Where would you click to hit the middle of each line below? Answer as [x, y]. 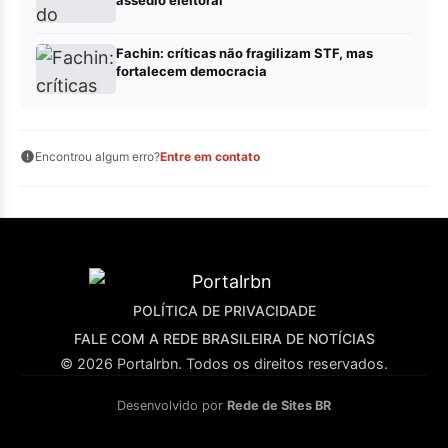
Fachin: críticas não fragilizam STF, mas [244, 53]
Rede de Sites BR [279, 406]
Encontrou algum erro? [97, 157]
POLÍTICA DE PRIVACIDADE [224, 311]
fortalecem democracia [191, 71]
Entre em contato [210, 157]
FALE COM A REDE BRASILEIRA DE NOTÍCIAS [224, 339]
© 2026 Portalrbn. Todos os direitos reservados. [224, 364]
